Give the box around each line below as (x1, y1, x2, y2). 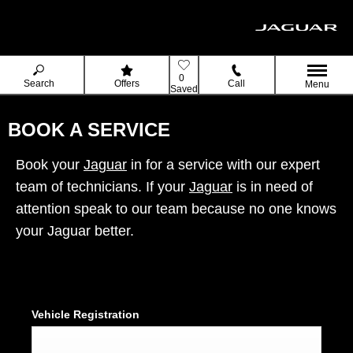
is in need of (232, 179, 313, 195)
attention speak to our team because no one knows (16, 201, 336, 217)
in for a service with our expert (127, 157, 320, 173)
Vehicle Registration (32, 308, 139, 321)
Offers (113, 77, 139, 89)
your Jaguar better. (16, 223, 134, 240)
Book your (16, 157, 84, 173)
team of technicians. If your (16, 179, 189, 195)
